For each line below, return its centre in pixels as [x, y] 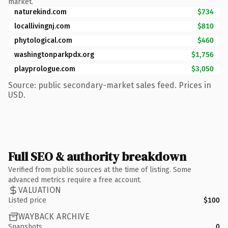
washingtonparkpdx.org [54, 54]
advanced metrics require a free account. [75, 180]
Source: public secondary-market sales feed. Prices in [110, 85]
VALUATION [40, 190]
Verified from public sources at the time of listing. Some [100, 169]
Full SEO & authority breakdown [97, 156]
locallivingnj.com [42, 26]
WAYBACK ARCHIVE [54, 217]
